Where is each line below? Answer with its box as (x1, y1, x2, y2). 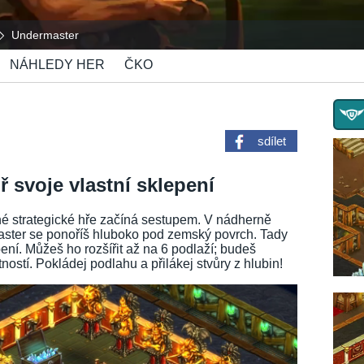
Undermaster (11, 28, 79, 41)
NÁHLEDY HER (10, 58, 105, 71)
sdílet (257, 134, 286, 148)
